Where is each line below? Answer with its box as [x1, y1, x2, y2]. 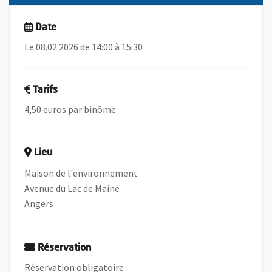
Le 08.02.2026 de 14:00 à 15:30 [24, 41, 143, 53]
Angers [24, 197, 53, 210]
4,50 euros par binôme [24, 103, 116, 116]
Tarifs [33, 86, 58, 96]
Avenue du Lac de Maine [24, 182, 120, 195]
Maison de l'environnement [24, 167, 138, 180]
